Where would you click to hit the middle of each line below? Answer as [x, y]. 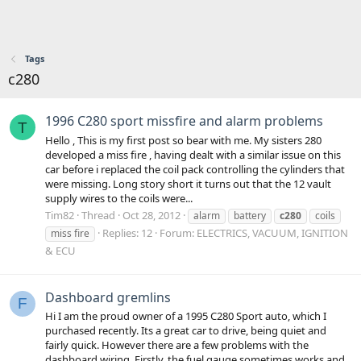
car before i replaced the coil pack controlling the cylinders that [195, 169]
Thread [98, 215]
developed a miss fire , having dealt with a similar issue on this [193, 154]
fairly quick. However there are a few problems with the [177, 345]
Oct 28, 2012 [151, 215]
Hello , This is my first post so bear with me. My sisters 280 [183, 140]
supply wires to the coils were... [119, 198]
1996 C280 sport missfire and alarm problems [184, 121]
